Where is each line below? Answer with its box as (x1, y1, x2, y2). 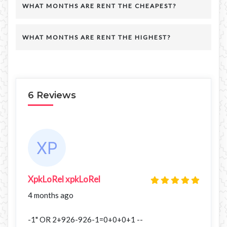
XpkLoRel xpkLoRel (27, 174, 100, 184)
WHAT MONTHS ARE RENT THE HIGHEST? (22, 33, 171, 41)
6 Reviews (27, 89, 76, 101)
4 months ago (27, 190, 73, 200)
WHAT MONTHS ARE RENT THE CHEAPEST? (22, 2, 176, 10)
